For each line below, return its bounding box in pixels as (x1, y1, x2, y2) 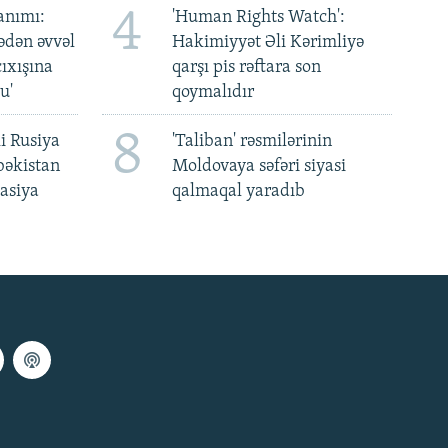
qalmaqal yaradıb (171, 181, 305, 201)
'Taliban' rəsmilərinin (171, 131, 332, 151)
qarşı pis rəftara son (171, 58, 321, 78)
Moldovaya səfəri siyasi (171, 156, 346, 176)
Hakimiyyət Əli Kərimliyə (171, 33, 364, 53)
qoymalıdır (171, 83, 254, 103)
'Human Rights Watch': (171, 8, 345, 28)
